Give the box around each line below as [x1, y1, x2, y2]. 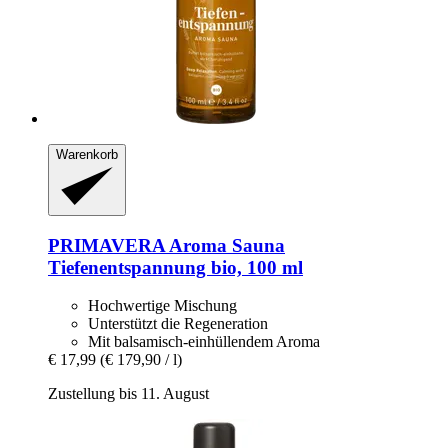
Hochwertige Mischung [88, 297, 237, 315]
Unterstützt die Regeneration [88, 315, 268, 333]
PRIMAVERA [48, 234, 165, 256]
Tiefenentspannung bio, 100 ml [48, 256, 303, 278]
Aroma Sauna [165, 234, 285, 256]
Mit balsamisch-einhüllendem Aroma [88, 333, 320, 351]
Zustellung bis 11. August [48, 385, 209, 403]
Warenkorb [56, 146, 118, 162]
